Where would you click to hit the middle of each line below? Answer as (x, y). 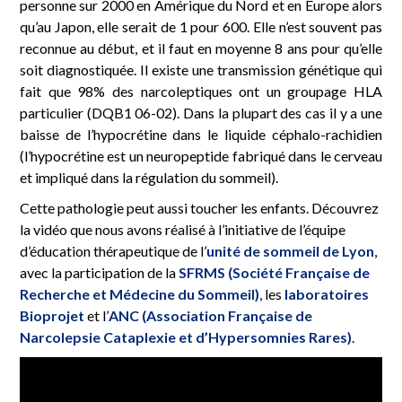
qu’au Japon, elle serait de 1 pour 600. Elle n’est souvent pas (201, 26)
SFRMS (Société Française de (274, 272)
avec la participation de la (99, 272)
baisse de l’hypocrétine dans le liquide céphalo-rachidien (201, 134)
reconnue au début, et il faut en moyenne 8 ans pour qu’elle (201, 48)
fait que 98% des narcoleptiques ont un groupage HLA (201, 91)
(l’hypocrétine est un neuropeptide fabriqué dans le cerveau (201, 155)
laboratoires (327, 293)
